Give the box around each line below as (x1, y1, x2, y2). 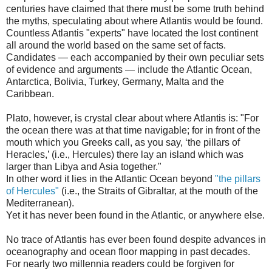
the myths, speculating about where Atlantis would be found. (6, 15, 263, 26)
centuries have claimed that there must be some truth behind (6, 3, 264, 14)
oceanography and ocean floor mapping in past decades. (6, 246, 250, 257)
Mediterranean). (6, 197, 74, 208)
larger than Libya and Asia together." (6, 161, 161, 172)
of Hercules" (6, 185, 59, 196)
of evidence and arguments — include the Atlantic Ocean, (6, 64, 252, 75)
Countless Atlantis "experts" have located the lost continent (6, 27, 258, 38)
